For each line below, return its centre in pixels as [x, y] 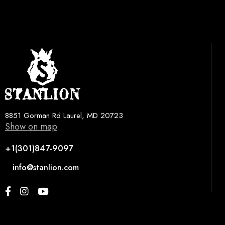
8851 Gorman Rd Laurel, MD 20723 [64, 115]
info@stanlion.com [46, 167]
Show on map [31, 126]
